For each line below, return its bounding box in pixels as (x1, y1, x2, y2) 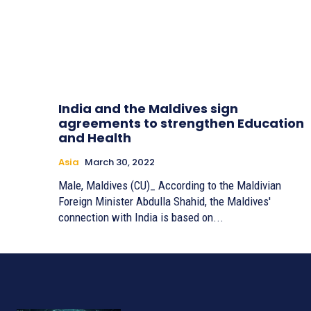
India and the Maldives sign (58, 100, 238, 118)
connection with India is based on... (58, 210, 224, 225)
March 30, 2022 (85, 155, 155, 169)
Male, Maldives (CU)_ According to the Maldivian (58, 178, 281, 193)
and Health (58, 129, 131, 147)
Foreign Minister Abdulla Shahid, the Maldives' (58, 194, 271, 209)
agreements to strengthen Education (58, 115, 304, 133)
